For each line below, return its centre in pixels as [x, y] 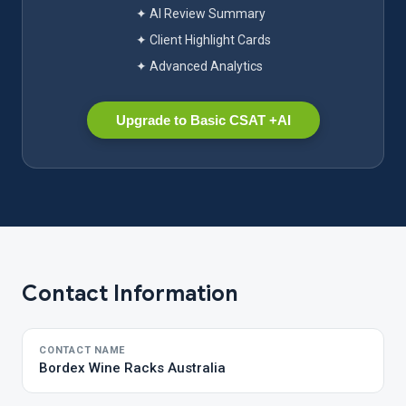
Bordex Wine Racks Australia [132, 368]
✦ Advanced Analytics [199, 66]
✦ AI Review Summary [200, 14]
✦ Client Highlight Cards [203, 40]
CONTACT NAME [82, 350]
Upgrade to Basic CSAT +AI [203, 120]
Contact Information [130, 294]
